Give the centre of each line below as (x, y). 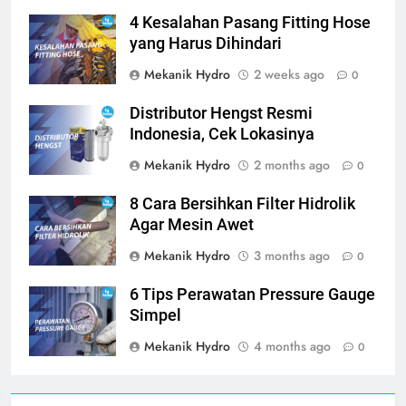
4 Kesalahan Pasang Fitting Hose (250, 23)
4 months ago (292, 347)
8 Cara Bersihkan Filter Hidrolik (242, 204)
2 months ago (292, 165)
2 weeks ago (289, 75)
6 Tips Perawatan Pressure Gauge (252, 295)
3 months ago (292, 256)
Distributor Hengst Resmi (221, 114)
